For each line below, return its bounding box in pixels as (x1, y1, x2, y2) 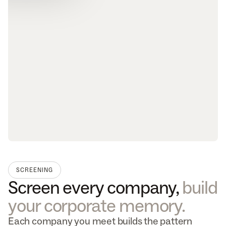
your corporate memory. (8, 195, 186, 217)
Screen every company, (8, 177, 183, 199)
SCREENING (16, 166, 53, 174)
